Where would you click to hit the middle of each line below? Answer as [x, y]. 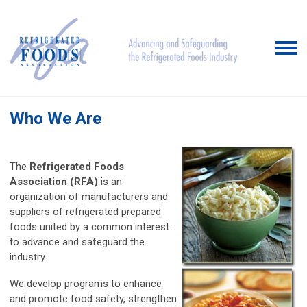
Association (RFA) [54, 182]
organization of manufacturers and [89, 197]
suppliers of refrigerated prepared [85, 212]
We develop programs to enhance [86, 284]
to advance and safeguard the [77, 242]
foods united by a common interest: [90, 227]
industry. [28, 257]
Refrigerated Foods [77, 167]
